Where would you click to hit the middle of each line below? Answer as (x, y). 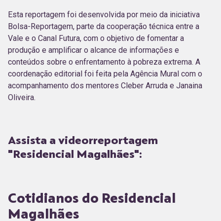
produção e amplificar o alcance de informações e (93, 50)
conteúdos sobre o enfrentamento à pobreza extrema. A (104, 62)
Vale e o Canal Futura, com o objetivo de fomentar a (96, 38)
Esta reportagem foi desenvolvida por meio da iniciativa (104, 14)
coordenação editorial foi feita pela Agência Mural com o (105, 74)
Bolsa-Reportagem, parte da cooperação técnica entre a (104, 26)
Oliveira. (22, 97)
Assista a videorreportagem (83, 140)
